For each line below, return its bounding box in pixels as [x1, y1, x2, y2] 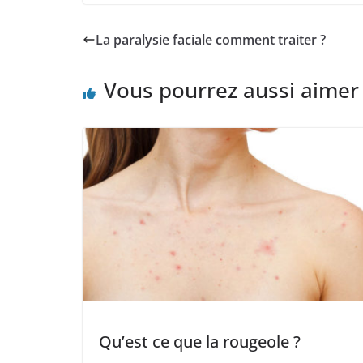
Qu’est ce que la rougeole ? [99, 331, 301, 353]
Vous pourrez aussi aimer [104, 75, 359, 105]
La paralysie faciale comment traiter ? [96, 31, 326, 49]
